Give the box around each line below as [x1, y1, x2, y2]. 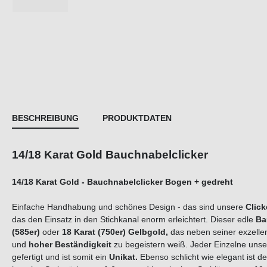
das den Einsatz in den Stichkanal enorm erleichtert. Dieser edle [12, 215, 256, 225]
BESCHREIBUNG [12, 113, 79, 123]
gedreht [201, 177, 233, 187]
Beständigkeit [55, 240, 111, 250]
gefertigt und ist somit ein [12, 252, 109, 262]
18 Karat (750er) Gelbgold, [62, 227, 168, 237]
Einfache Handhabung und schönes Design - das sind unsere [12, 202, 246, 212]
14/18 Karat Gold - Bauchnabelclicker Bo [12, 177, 176, 187]
